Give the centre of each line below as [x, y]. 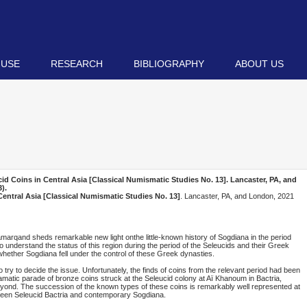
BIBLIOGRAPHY [169, 64]
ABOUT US [259, 64]
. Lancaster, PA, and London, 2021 [237, 196]
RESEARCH [77, 64]
